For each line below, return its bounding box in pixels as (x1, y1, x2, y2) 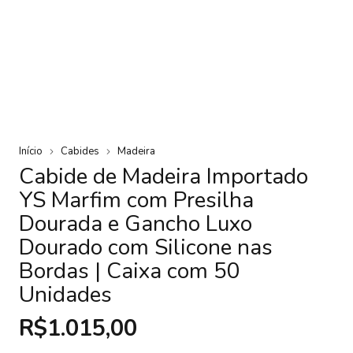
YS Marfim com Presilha (19, 184, 254, 215)
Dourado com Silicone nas (19, 232, 273, 262)
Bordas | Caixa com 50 (19, 255, 240, 286)
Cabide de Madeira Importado (19, 161, 308, 191)
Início (19, 143, 43, 158)
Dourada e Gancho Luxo (19, 208, 252, 239)
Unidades (19, 279, 112, 310)
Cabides (61, 143, 99, 158)
